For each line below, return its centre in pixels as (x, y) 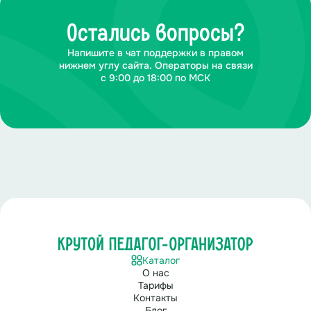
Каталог (161, 261)
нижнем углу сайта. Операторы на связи (155, 65)
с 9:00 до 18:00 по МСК (155, 78)
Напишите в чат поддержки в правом (155, 53)
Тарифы (155, 286)
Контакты (155, 298)
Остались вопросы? (155, 34)
